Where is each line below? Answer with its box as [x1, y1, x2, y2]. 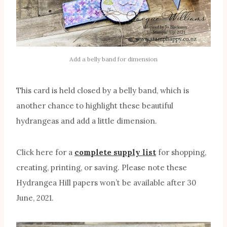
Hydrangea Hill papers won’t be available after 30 [16, 177, 196, 187]
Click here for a [16, 147, 74, 157]
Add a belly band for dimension [69, 55, 158, 63]
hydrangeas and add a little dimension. [16, 116, 157, 126]
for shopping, [156, 147, 206, 157]
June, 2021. [16, 193, 54, 203]
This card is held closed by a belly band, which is [16, 85, 189, 95]
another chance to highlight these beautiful [16, 100, 173, 110]
